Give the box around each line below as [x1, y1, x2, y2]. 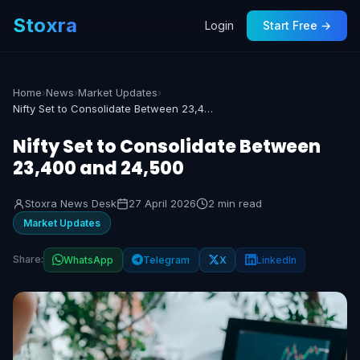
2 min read [208, 197, 262, 210]
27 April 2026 [129, 197, 196, 210]
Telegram [143, 253, 190, 266]
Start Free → [263, 18, 331, 32]
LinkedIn [256, 253, 297, 266]
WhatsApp [63, 253, 114, 266]
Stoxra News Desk [25, 197, 117, 210]
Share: [13, 253, 43, 266]
